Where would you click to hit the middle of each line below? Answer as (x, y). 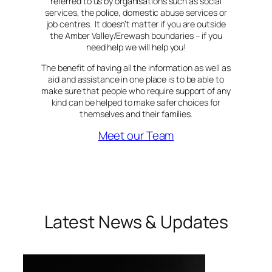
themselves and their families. (136, 114)
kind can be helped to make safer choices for (136, 102)
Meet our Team (136, 135)
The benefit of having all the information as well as (136, 67)
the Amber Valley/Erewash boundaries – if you (136, 36)
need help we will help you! (136, 47)
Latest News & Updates (136, 222)
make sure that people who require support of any (136, 90)
